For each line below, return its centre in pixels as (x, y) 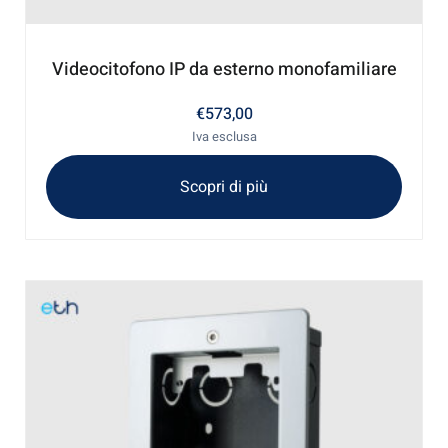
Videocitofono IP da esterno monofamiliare (224, 70)
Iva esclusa (224, 137)
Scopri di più (224, 187)
